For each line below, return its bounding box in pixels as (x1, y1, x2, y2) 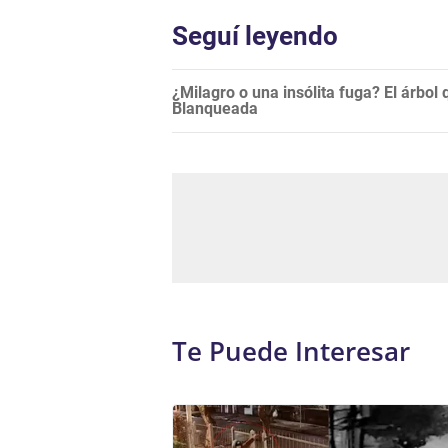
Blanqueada (172, 99, 258, 118)
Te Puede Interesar (172, 333, 410, 369)
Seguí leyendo (172, 21, 338, 51)
